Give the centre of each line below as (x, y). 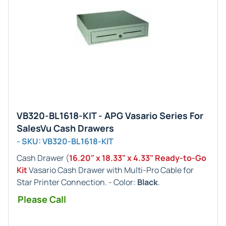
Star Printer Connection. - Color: (77, 182)
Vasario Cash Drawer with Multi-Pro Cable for (110, 170)
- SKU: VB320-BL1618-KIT (65, 141)
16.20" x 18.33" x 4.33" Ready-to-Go (138, 158)
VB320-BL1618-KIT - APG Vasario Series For (110, 116)
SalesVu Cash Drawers (65, 128)
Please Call (42, 199)
